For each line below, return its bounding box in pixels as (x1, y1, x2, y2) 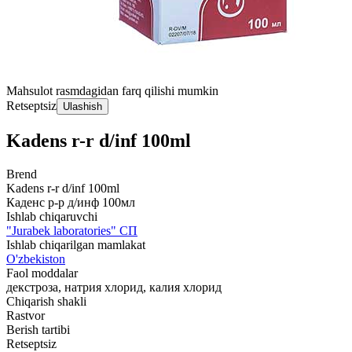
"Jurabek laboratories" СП (6, 223, 137, 237)
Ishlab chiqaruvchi (6, 209, 97, 223)
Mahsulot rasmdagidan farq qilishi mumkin (6, 84, 218, 97)
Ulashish (63, 101, 102, 112)
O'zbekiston (6, 251, 65, 266)
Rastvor (6, 308, 45, 322)
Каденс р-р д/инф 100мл (6, 195, 135, 209)
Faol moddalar (6, 266, 78, 280)
